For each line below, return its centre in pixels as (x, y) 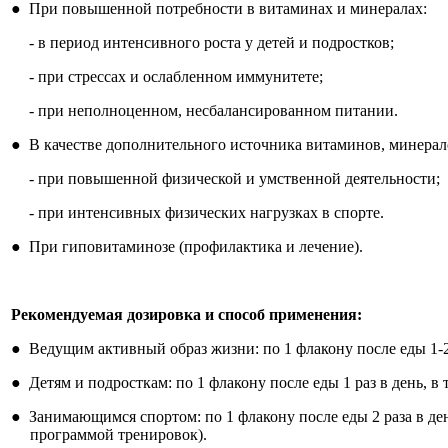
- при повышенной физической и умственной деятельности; (234, 178)
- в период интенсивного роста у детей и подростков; (211, 42)
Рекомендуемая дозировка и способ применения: (186, 314)
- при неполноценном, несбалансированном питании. (213, 110)
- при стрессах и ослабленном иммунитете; (176, 76)
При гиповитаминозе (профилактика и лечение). (196, 246)
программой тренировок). (118, 434)
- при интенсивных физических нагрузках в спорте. (206, 212)
